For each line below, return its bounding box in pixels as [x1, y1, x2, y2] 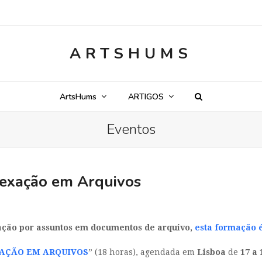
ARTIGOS [127, 91, 166, 103]
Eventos [106, 120, 156, 139]
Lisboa [197, 247, 226, 257]
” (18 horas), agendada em [88, 247, 197, 257]
